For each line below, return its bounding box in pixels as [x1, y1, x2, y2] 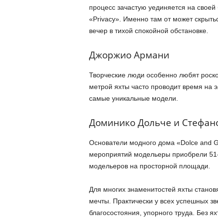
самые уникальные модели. [89, 94, 178, 102]
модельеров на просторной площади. [89, 162, 210, 170]
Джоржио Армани [89, 49, 169, 61]
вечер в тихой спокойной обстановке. [89, 27, 208, 35]
